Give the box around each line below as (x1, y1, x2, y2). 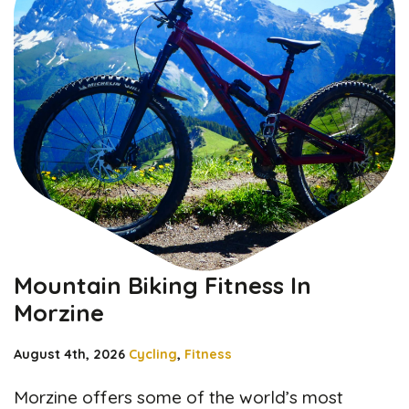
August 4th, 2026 (14, 345, 125, 362)
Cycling (129, 345, 177, 362)
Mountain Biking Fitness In (14, 269, 311, 299)
